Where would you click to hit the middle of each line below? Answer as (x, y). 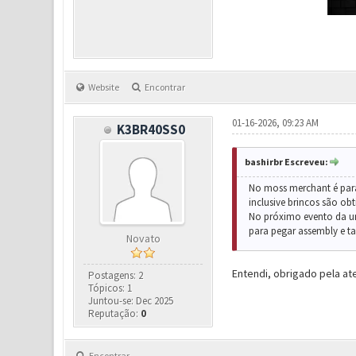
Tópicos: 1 (110, 288)
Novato (143, 238)
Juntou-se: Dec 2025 (131, 301)
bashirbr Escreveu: (286, 162)
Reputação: (115, 313)
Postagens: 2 (116, 275)
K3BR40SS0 (151, 130)
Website (103, 87)
